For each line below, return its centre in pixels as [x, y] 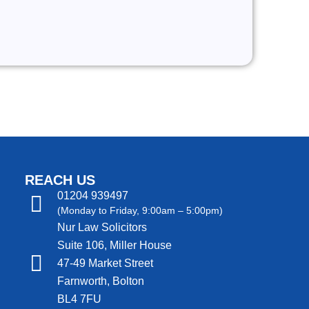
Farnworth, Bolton [101, 281]
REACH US [60, 180]
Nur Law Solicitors [102, 227]
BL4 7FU [80, 299]
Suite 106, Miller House [115, 245]
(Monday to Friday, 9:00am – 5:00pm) [140, 210]
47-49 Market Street [106, 263]
